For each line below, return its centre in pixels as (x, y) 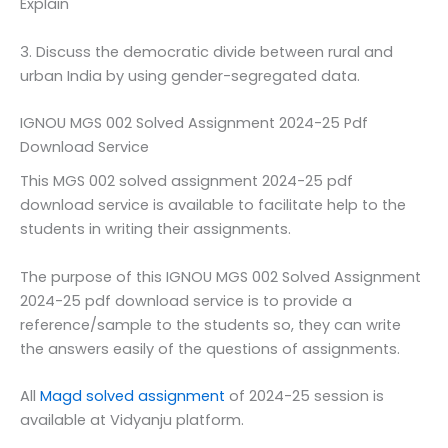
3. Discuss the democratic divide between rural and (206, 51)
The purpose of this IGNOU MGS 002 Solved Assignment (220, 276)
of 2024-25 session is (304, 395)
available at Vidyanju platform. (132, 419)
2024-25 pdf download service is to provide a (186, 300)
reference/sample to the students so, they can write (210, 324)
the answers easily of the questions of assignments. (210, 348)
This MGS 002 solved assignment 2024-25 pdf (186, 181)
